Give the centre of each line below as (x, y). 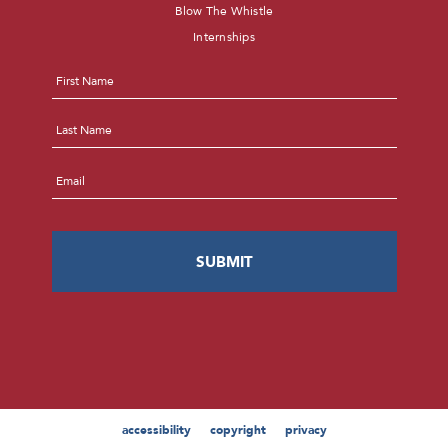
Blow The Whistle (224, 11)
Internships (224, 36)
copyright (237, 429)
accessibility (156, 429)
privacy (305, 429)
